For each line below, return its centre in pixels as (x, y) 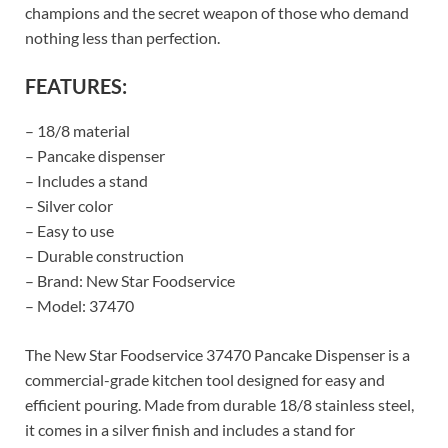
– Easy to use (69, 231)
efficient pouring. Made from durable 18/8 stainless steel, (219, 405)
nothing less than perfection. (122, 38)
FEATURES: (76, 86)
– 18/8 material (77, 131)
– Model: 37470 (79, 306)
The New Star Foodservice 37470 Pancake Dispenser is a (217, 355)
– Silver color (69, 206)
